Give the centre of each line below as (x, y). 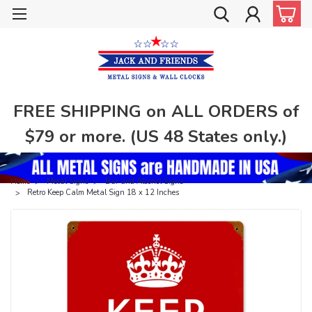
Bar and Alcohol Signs (144, 181)
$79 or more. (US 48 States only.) (156, 136)
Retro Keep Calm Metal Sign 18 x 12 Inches (103, 192)
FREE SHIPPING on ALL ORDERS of (156, 111)
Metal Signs (68, 181)
